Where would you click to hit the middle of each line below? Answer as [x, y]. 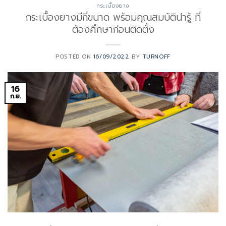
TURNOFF [156, 56]
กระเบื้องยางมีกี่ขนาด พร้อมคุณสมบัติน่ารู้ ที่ [113, 17]
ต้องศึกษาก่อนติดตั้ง [113, 29]
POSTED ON [74, 56]
